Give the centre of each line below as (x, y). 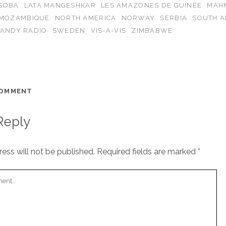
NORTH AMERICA (86, 18)
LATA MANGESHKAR (60, 5)
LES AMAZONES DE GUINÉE (152, 5)
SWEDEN (69, 30)
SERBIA (174, 18)
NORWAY (138, 18)
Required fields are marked (147, 151)
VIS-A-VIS (108, 30)
